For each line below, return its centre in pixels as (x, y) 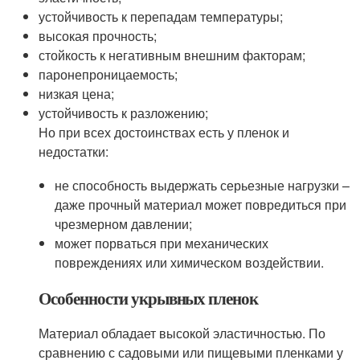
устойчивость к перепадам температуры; (161, 16)
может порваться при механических (161, 243)
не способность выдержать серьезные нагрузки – (202, 185)
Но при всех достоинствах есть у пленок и (164, 132)
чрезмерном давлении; (123, 224)
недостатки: (74, 151)
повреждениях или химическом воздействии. (189, 262)
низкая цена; (77, 94)
